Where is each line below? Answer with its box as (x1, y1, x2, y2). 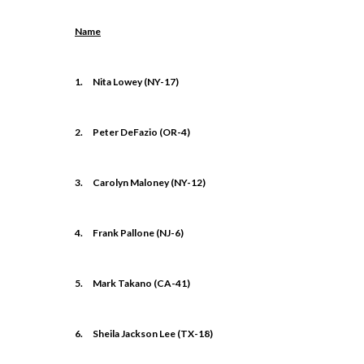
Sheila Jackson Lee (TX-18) (93, 327, 213, 340)
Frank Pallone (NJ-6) (93, 227, 184, 240)
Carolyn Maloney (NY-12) (93, 176, 206, 189)
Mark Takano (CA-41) (93, 277, 190, 290)
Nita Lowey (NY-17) (93, 76, 179, 89)
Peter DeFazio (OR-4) (93, 126, 190, 139)
